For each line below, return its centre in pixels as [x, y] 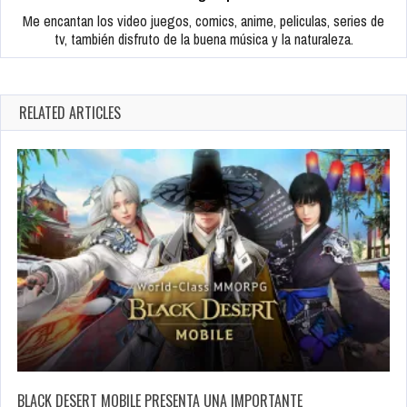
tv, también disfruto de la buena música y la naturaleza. [203, 40]
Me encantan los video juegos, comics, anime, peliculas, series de [203, 21]
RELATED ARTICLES [70, 113]
